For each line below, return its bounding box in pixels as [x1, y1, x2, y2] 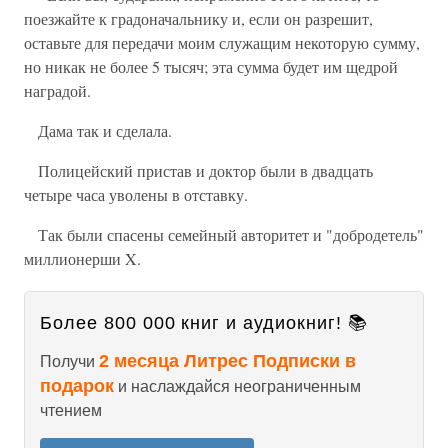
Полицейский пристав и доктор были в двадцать [24, 160, 373, 181]
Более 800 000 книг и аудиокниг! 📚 [40, 313, 368, 333]
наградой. [24, 80, 91, 101]
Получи [40, 353, 99, 370]
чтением [40, 402, 102, 419]
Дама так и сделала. [24, 120, 172, 141]
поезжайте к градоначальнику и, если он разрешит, [24, 8, 373, 29]
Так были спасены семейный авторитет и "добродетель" [24, 224, 424, 245]
